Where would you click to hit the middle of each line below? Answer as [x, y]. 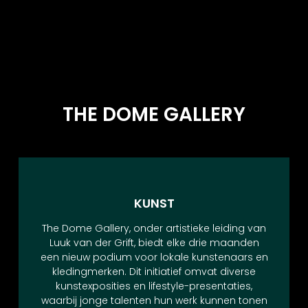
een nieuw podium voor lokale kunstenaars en [154, 257]
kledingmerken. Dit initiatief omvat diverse [154, 271]
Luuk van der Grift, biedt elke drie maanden [154, 242]
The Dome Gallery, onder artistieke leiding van [154, 228]
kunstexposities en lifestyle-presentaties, [154, 286]
